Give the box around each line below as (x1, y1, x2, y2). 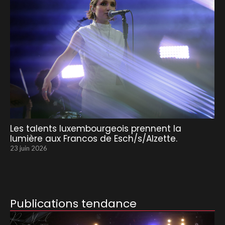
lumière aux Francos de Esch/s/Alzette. (10, 132, 177, 145)
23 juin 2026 (10, 144, 47, 152)
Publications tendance (10, 195, 137, 211)
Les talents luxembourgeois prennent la (10, 122, 181, 135)
